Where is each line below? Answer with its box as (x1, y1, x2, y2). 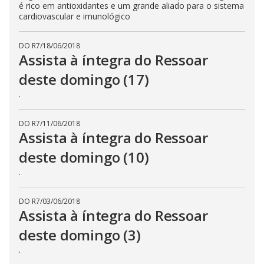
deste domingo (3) (19, 225, 141, 245)
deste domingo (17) (19, 70, 149, 89)
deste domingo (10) (19, 147, 149, 167)
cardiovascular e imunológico (19, 11, 130, 22)
